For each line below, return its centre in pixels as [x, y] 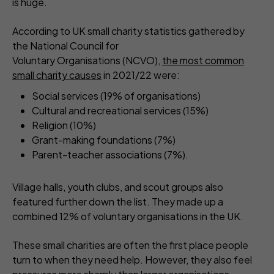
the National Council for [65, 46]
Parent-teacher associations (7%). [110, 155]
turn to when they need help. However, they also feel [132, 260]
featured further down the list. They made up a [118, 202]
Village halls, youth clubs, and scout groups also [118, 187]
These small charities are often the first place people [130, 245]
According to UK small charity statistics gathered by [128, 31]
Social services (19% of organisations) [116, 96]
